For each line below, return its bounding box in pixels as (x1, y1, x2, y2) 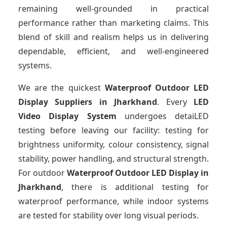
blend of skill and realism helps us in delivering (18, 31, 209, 43)
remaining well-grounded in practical (18, 3, 209, 15)
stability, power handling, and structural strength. (18, 153, 209, 165)
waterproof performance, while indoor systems (18, 196, 209, 207)
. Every (157, 96, 194, 108)
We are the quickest (18, 82, 105, 94)
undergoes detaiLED (116, 110, 209, 122)
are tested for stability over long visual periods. (18, 210, 199, 221)
